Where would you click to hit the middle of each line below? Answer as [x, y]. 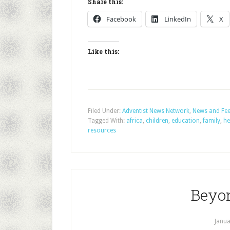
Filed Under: [105, 111]
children [157, 121]
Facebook [121, 19]
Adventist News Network [156, 111]
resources [102, 130]
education [186, 121]
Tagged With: [107, 121]
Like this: [103, 51]
